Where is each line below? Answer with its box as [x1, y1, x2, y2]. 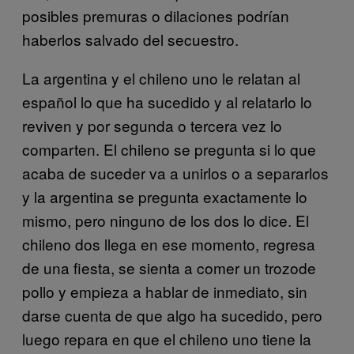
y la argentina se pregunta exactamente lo [22, 185, 307, 207]
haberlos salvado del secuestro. [22, 28, 239, 50]
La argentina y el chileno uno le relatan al [22, 66, 300, 88]
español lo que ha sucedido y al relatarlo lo [22, 90, 312, 112]
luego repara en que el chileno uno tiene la [22, 327, 311, 349]
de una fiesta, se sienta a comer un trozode [22, 256, 316, 278]
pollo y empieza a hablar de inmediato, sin [22, 280, 307, 302]
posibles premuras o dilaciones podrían [22, 4, 289, 26]
